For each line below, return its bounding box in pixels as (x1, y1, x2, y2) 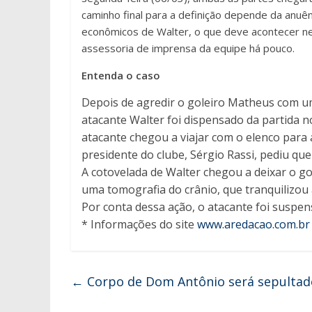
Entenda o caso (81, 68, 160, 82)
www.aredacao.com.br (194, 217, 310, 232)
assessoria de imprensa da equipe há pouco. (81, 41, 295, 55)
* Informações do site (81, 217, 194, 232)
